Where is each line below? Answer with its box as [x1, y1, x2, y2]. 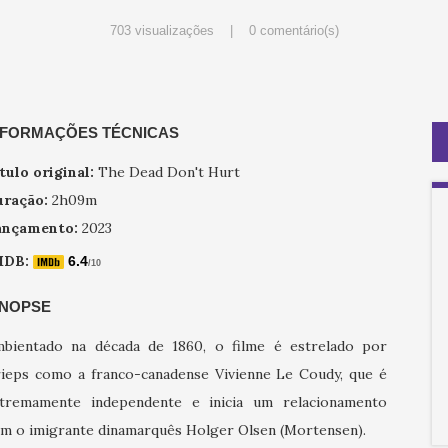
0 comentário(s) [248, 23, 339, 38]
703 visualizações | [109, 23, 249, 38]
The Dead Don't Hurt [93, 163, 240, 181]
